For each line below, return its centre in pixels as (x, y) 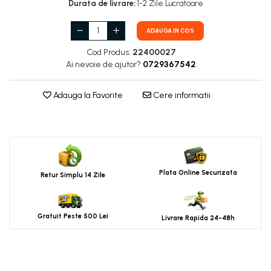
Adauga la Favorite (87, 95)
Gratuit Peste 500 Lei (73, 217)
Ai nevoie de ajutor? (103, 64)
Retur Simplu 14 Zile (73, 175)
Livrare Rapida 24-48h (198, 218)
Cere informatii (181, 95)
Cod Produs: (108, 52)
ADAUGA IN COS (171, 31)
